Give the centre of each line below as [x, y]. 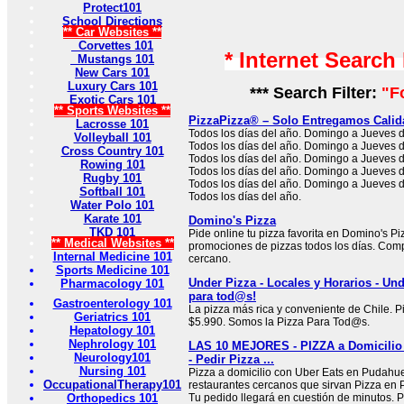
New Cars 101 [112, 73]
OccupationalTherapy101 [112, 385]
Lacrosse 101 [112, 124]
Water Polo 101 [112, 205]
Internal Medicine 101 [112, 257]
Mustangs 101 [112, 59]
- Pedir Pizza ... [231, 359]
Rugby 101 [112, 178]
